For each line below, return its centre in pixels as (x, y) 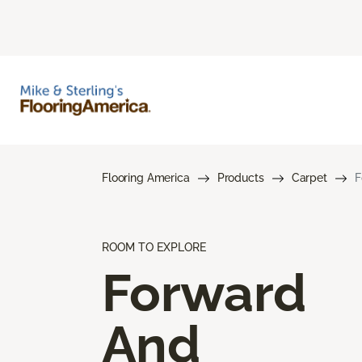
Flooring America (146, 177)
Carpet (309, 177)
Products (240, 177)
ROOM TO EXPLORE (154, 247)
